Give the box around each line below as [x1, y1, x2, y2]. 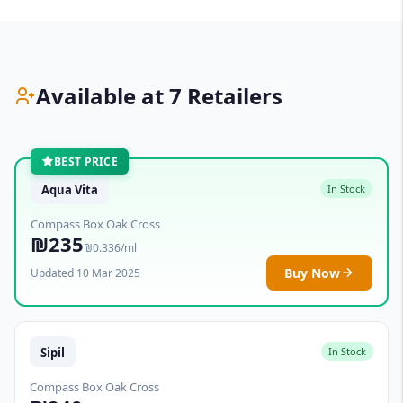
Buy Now [284, 264, 340, 282]
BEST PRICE [54, 153, 118, 169]
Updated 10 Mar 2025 [31, 264, 140, 281]
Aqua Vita [41, 181, 98, 198]
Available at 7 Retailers [36, 81, 282, 111]
